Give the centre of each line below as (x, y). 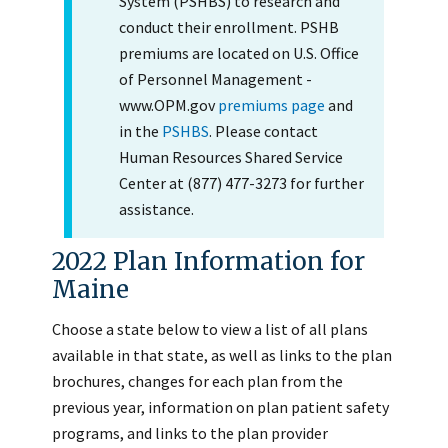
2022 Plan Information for (208, 261)
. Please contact (263, 130)
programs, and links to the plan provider (190, 432)
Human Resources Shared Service (230, 156)
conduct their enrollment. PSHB (228, 26)
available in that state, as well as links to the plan (222, 354)
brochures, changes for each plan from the (197, 380)
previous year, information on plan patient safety (220, 406)
